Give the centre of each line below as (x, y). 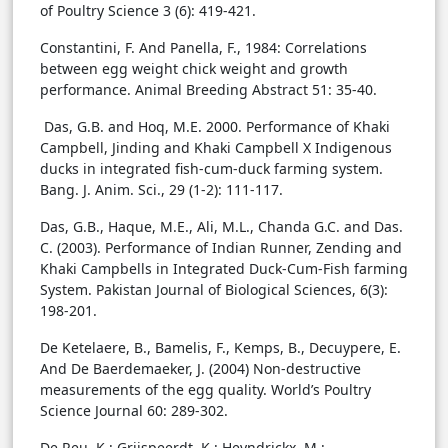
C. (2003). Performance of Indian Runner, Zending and (221, 248)
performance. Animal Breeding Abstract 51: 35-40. (208, 90)
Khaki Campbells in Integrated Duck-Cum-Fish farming (224, 269)
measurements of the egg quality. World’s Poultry (205, 390)
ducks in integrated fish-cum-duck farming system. (211, 169)
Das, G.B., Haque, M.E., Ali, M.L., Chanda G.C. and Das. (221, 227)
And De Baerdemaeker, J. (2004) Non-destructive (200, 369)
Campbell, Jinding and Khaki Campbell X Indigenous (216, 148)
